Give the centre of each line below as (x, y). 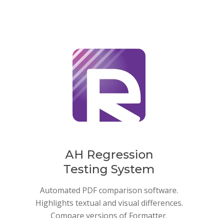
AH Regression (109, 155)
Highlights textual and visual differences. (109, 203)
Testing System (109, 169)
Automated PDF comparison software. (109, 191)
